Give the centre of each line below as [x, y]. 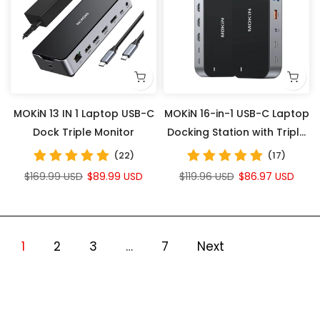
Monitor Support [236, 150]
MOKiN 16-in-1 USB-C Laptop [236, 113]
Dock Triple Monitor [84, 132]
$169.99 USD [54, 176]
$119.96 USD [206, 176]
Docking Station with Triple [236, 132]
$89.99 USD [115, 176]
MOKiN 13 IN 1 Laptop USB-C [84, 113]
